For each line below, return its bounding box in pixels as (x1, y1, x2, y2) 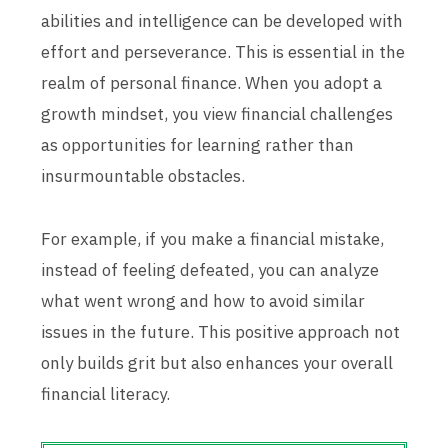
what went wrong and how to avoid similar (41, 290, 365, 312)
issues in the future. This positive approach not (41, 321, 400, 343)
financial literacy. (41, 383, 170, 405)
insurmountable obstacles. (41, 165, 245, 187)
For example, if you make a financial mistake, (41, 228, 384, 250)
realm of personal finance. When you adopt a (41, 72, 382, 94)
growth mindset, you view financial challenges (41, 103, 393, 125)
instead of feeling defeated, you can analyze (41, 259, 379, 281)
